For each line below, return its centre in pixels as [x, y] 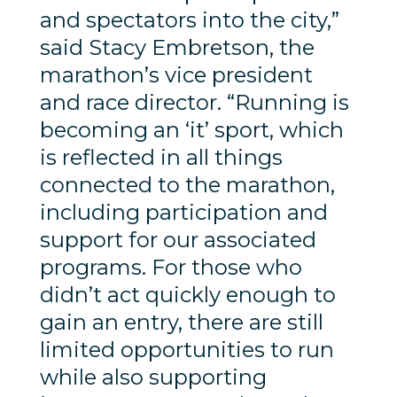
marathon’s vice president [176, 75]
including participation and [183, 213]
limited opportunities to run [187, 350]
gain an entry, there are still [181, 323]
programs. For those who [171, 268]
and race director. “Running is [194, 103]
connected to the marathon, [187, 185]
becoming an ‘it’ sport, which [191, 130]
